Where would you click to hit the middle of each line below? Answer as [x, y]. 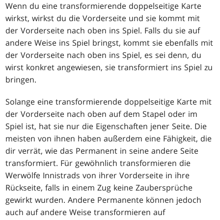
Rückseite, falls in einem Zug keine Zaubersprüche [99, 187]
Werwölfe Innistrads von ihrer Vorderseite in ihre [98, 175]
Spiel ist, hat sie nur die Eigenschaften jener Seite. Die [106, 126]
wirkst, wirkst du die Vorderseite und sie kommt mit [103, 18]
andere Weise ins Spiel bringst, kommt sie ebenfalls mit [110, 42]
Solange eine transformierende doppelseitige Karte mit [109, 101]
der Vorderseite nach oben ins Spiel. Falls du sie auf [103, 30]
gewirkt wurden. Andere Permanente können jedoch [104, 200]
